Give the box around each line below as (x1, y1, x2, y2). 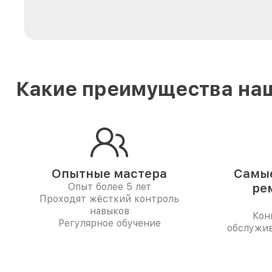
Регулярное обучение (58, 217, 161, 229)
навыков (89, 205, 129, 217)
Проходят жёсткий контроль (39, 193, 179, 205)
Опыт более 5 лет (67, 181, 151, 192)
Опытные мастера (52, 166, 167, 181)
